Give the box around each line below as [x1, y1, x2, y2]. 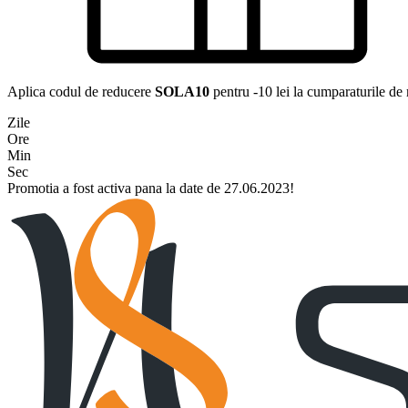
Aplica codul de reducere [7, 84, 155, 99]
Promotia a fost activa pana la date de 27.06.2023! [7, 180, 294, 196]
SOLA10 [155, 84, 213, 99]
